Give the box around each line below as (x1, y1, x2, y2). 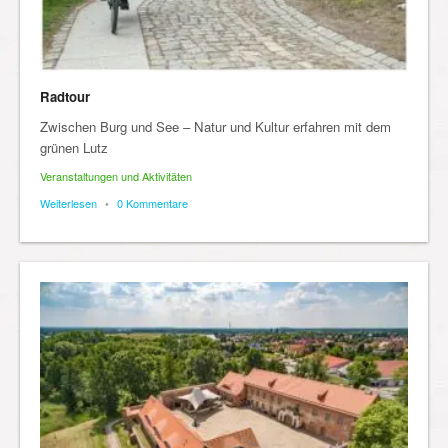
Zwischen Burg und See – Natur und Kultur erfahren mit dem (40, 117, 391, 137)
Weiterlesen (40, 195, 97, 212)
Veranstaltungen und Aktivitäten (40, 168, 192, 185)
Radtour (40, 87, 90, 107)
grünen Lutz (40, 138, 108, 158)
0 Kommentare (117, 195, 188, 212)
